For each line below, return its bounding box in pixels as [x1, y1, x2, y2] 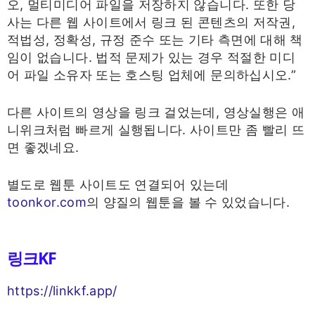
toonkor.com [7, 194, 86, 210]
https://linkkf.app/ [7, 283, 117, 298]
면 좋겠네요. [7, 139, 79, 155]
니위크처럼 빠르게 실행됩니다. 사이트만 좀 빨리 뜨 [7, 122, 305, 137]
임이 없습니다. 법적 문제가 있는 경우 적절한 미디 [7, 50, 296, 65]
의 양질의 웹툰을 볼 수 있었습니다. [86, 194, 290, 210]
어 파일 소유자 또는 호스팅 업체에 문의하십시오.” [7, 67, 297, 83]
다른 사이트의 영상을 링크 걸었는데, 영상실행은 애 [7, 104, 305, 120]
